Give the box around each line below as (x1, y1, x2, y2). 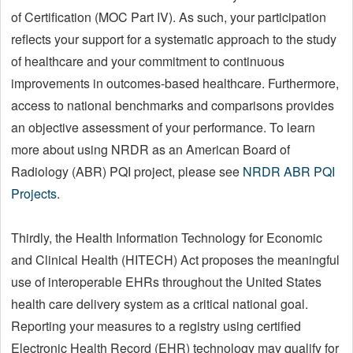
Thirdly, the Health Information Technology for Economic (11, 228, 322, 247)
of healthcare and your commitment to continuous (11, 51, 284, 70)
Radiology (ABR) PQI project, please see (11, 162, 243, 180)
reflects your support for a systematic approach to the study (11, 29, 336, 48)
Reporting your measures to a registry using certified (11, 316, 301, 335)
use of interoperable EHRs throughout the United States (11, 272, 321, 291)
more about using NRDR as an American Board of (11, 139, 290, 158)
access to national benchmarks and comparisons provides (11, 95, 334, 114)
